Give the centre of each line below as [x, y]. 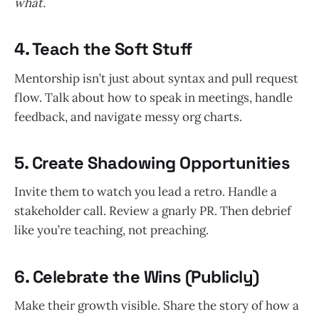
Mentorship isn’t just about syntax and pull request [156, 78]
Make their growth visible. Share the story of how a [157, 306]
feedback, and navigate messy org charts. [128, 116]
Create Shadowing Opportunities [161, 163]
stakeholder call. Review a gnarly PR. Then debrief [153, 211]
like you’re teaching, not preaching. [111, 230]
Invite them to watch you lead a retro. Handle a [146, 192]
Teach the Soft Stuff [112, 49]
